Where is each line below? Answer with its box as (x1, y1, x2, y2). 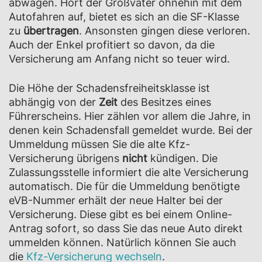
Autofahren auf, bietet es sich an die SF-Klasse (9, 11, 239, 23)
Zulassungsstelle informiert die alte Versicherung (9, 166, 249, 178)
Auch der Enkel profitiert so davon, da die (9, 39, 215, 51)
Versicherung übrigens (9, 152, 122, 164)
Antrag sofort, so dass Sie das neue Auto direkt (9, 222, 243, 235)
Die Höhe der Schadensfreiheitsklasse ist (9, 82, 210, 94)
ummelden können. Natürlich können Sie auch (9, 236, 236, 249)
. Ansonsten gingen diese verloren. (79, 25, 250, 37)
